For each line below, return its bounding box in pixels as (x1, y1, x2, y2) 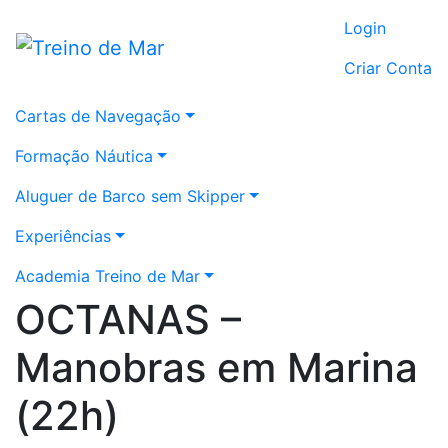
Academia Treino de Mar (15, 266, 200, 286)
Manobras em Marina (15, 343, 418, 392)
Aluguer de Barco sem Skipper (15, 186, 245, 206)
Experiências (15, 226, 111, 246)
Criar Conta (344, 58, 432, 78)
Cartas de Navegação (15, 106, 181, 126)
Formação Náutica (15, 146, 153, 166)
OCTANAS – (15, 295, 241, 344)
